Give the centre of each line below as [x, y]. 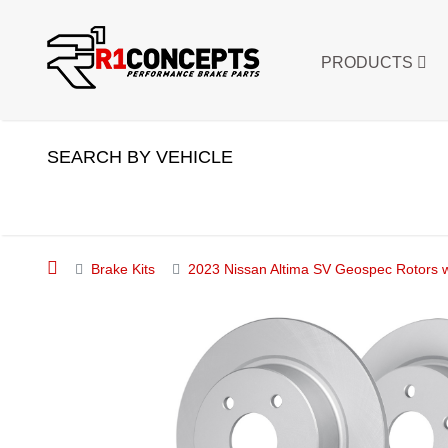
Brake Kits [123, 269]
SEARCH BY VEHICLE [140, 157]
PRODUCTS [369, 62]
